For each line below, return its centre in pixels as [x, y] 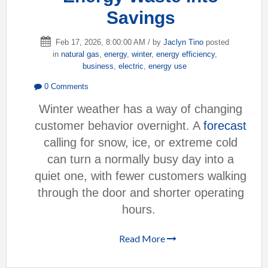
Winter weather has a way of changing [141, 109]
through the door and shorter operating [141, 193]
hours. [141, 210]
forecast [225, 126]
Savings [141, 18]
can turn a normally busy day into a [141, 159]
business [98, 66]
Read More [143, 238]
